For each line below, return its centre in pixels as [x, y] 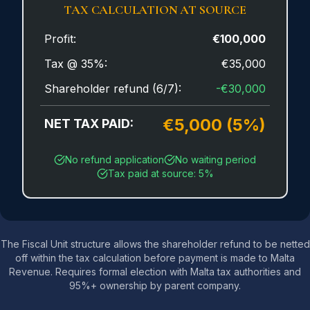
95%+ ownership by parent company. [155, 285]
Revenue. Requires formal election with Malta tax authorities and [155, 272]
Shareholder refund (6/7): [113, 89]
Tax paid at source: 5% [161, 173]
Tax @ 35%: [76, 64]
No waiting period [216, 159]
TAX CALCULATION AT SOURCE [155, 10]
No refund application [115, 159]
